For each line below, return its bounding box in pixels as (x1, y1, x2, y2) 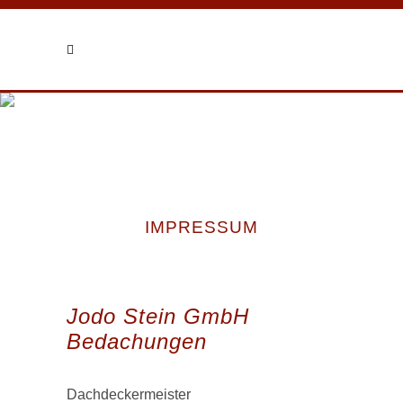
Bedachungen (67, 329, 207, 354)
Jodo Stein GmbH (67, 304, 249, 328)
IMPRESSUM (145, 218, 258, 237)
